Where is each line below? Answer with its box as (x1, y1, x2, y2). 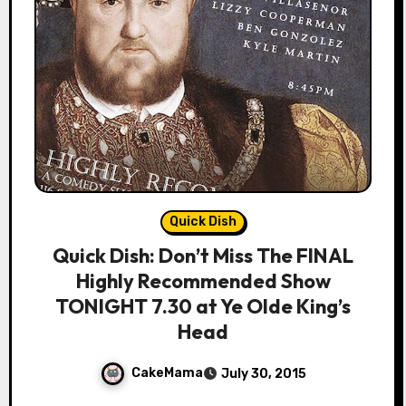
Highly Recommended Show (75, 268, 331, 295)
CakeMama (130, 365, 203, 382)
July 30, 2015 (220, 366, 306, 382)
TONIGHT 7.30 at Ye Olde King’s (55, 294, 351, 320)
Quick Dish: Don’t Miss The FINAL (53, 243, 353, 269)
